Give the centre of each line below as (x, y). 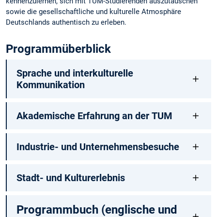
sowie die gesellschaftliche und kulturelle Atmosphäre (93, 11)
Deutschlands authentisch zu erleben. (66, 22)
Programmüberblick (58, 49)
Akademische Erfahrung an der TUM (94, 116)
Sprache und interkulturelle (75, 73)
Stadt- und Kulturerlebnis (70, 178)
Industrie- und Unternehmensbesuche (98, 147)
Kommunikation (50, 85)
